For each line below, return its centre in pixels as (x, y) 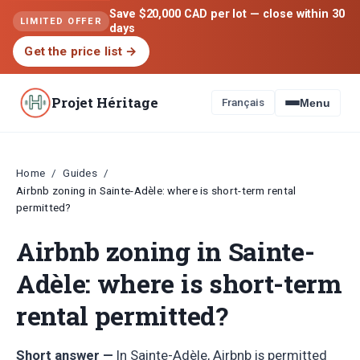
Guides (80, 172)
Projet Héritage (105, 102)
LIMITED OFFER (61, 22)
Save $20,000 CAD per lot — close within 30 (227, 14)
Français (243, 102)
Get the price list (74, 51)
